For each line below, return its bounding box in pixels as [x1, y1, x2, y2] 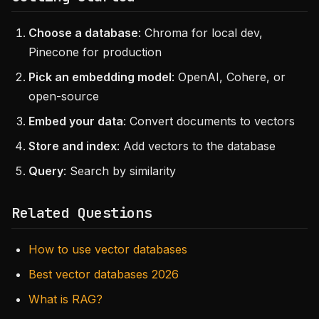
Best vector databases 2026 [28, 267, 179, 281]
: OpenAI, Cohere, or [172, 70, 286, 84]
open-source [28, 89, 99, 103]
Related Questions [11, 204, 152, 222]
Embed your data [28, 114, 123, 128]
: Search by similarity [63, 164, 176, 178]
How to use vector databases [28, 242, 187, 256]
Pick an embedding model [28, 70, 172, 84]
